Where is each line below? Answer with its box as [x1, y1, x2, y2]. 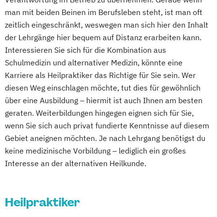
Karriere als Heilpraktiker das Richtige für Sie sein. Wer [5, 70, 196, 80]
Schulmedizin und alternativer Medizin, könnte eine [5, 58, 183, 68]
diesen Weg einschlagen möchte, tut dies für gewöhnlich [5, 83, 201, 93]
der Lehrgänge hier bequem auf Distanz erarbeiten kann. [5, 32, 201, 43]
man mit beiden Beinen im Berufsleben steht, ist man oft [5, 7, 202, 17]
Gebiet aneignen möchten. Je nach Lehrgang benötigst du [5, 133, 205, 143]
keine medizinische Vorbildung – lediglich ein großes [5, 146, 186, 156]
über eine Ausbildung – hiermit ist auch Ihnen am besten [5, 95, 202, 106]
